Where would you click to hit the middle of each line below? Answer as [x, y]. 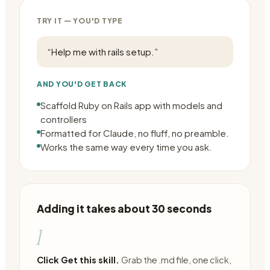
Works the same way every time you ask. [126, 147]
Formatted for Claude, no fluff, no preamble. [135, 133]
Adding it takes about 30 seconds [124, 209]
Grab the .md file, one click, [176, 260]
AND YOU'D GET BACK [82, 84]
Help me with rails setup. [103, 52]
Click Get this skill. [78, 260]
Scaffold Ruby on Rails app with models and [131, 105]
